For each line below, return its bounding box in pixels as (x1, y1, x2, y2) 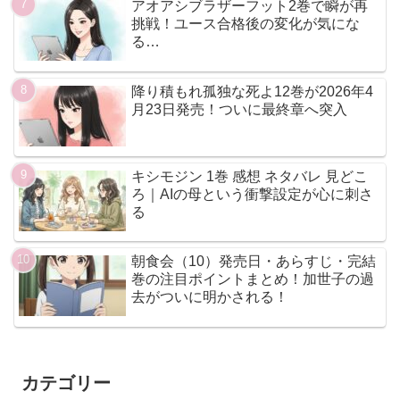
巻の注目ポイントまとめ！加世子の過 (131, 271, 375, 287)
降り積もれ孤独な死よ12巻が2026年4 (131, 83, 374, 99)
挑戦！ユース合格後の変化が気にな (131, 16, 361, 32)
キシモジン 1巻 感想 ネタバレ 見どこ (131, 169, 369, 185)
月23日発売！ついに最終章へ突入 (131, 101, 348, 117)
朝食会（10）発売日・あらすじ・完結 (131, 254, 377, 270)
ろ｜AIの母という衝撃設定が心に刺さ (131, 187, 374, 203)
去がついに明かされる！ (131, 289, 289, 305)
